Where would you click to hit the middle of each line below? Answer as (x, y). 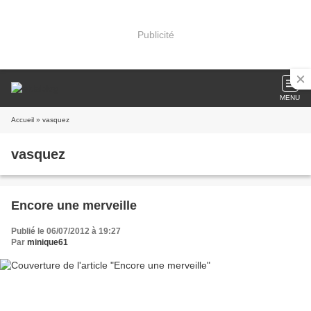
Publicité (155, 34)
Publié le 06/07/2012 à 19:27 (66, 231)
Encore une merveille (74, 205)
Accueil (23, 120)
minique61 (48, 242)
